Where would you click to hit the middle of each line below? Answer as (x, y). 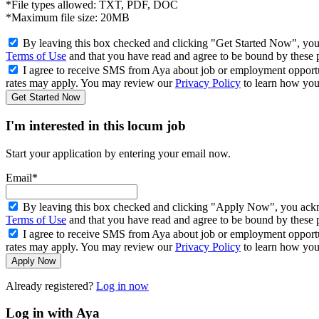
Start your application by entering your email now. (118, 153)
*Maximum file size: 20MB (68, 18)
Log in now (122, 286)
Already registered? (51, 286)
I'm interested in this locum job (96, 125)
